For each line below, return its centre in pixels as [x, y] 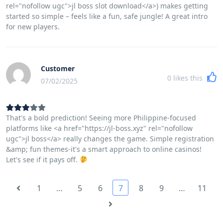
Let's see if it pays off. [43, 159]
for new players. [33, 26]
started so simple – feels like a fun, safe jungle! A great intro [107, 16]
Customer [58, 68]
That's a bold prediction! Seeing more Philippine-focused [101, 117]
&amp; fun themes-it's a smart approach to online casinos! [104, 149]
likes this [188, 78]
